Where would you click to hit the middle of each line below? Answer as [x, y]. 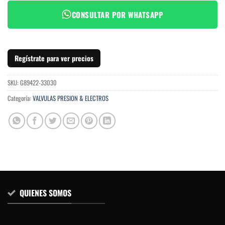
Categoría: [20, 98]
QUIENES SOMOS [45, 193]
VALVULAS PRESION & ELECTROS [71, 98]
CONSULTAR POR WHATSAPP [118, 14]
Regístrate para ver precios [54, 58]
